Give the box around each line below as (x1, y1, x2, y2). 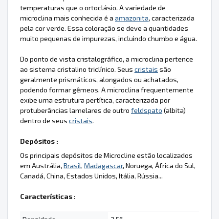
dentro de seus (20, 116, 69, 125)
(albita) (162, 106, 186, 114)
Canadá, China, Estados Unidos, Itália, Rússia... (20, 171, 163, 180)
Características (20, 192, 72, 200)
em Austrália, (20, 161, 64, 170)
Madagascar (84, 161, 123, 170)
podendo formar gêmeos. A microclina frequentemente (20, 85, 194, 94)
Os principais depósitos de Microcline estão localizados (20, 151, 193, 159)
